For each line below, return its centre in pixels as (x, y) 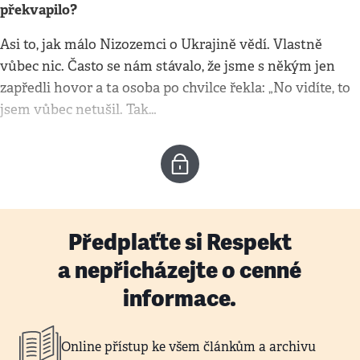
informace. (180, 298)
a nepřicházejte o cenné (180, 270)
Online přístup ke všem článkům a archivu (188, 346)
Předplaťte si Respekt (180, 242)
